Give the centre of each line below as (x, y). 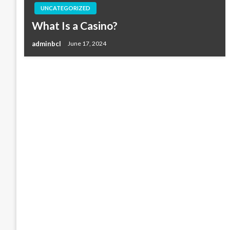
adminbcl (47, 43)
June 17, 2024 (87, 44)
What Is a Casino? (75, 25)
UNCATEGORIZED (65, 8)
